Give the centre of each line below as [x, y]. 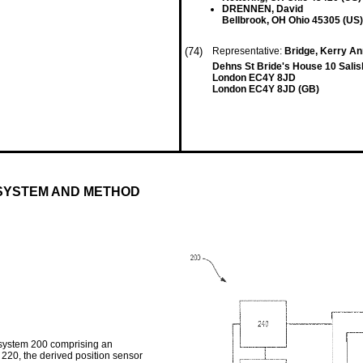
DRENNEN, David [263, 9]
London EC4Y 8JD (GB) [266, 89]
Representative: [248, 51]
